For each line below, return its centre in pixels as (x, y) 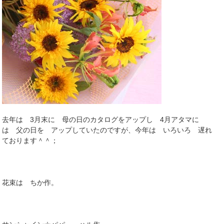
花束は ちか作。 (30, 183)
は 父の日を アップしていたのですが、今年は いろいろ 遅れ (107, 130)
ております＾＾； (30, 141)
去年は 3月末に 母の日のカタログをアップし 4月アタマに (101, 120)
